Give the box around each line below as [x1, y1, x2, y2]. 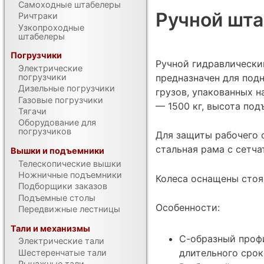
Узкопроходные [18, 22, 85, 32]
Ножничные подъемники [18, 169, 123, 180]
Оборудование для [18, 117, 97, 128]
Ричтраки [18, 11, 58, 21]
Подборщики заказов [18, 181, 108, 192]
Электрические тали [18, 236, 105, 246]
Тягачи [18, 105, 47, 116]
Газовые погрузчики [18, 94, 104, 105]
